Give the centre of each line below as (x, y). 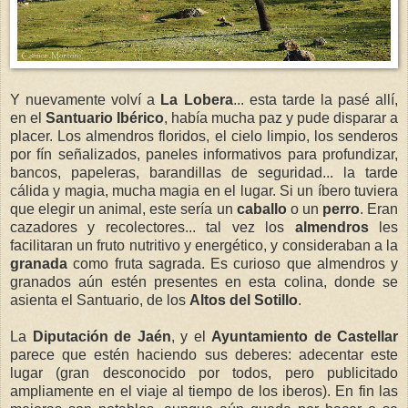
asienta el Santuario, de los (100, 301)
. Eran (379, 209)
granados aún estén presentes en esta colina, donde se (204, 282)
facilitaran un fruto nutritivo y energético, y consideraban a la (204, 246)
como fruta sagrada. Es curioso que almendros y (233, 264)
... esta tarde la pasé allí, (316, 100)
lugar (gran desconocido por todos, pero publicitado (204, 373)
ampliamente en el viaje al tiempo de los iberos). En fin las (204, 392)
